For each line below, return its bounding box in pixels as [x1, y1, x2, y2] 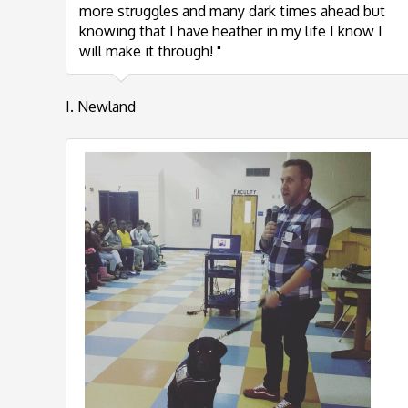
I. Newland [66, 97, 136, 116]
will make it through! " [79, 42, 221, 60]
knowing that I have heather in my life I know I [79, 22, 382, 40]
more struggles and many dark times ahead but [79, 2, 385, 20]
